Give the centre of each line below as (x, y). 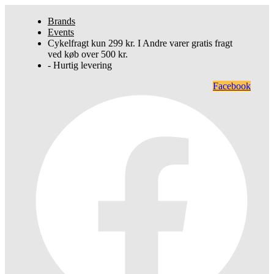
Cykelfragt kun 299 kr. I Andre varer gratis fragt (140, 43)
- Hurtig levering (80, 65)
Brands (61, 21)
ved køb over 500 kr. (88, 54)
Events (61, 32)
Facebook (232, 86)
